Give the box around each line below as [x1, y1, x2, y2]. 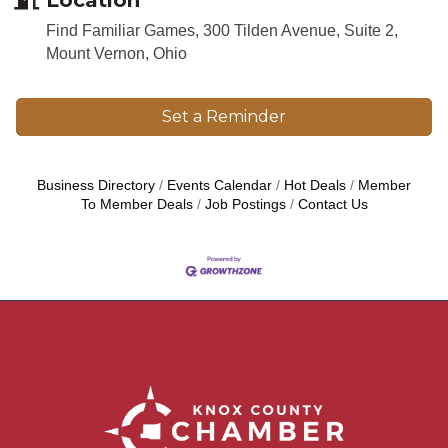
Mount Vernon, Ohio [46, 44, 187, 62]
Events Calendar [167, 177, 272, 193]
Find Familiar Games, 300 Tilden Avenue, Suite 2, [46, 21, 398, 39]
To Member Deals [80, 196, 193, 212]
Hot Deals [284, 177, 346, 193]
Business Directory [37, 177, 155, 193]
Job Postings [204, 196, 286, 212]
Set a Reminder [162, 106, 286, 126]
